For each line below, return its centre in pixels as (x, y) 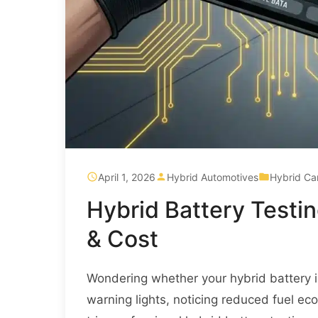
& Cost (122, 238)
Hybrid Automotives (213, 177)
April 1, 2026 (127, 177)
